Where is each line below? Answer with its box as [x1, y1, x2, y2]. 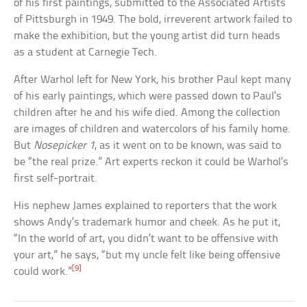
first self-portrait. [14, 173, 98, 185]
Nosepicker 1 [34, 140, 95, 152]
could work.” [14, 266, 73, 278]
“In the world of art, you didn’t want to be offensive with [14, 233, 279, 245]
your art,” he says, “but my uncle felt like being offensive [14, 249, 281, 262]
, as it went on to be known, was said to [95, 140, 282, 152]
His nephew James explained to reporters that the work [14, 200, 278, 212]
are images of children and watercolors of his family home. [14, 123, 291, 136]
